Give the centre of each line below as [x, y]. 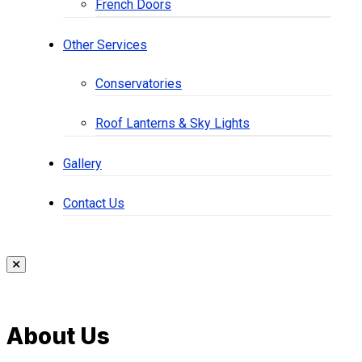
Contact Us [94, 203]
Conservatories [139, 84]
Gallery [82, 164]
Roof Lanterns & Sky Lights [173, 123]
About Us [58, 336]
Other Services [105, 45]
